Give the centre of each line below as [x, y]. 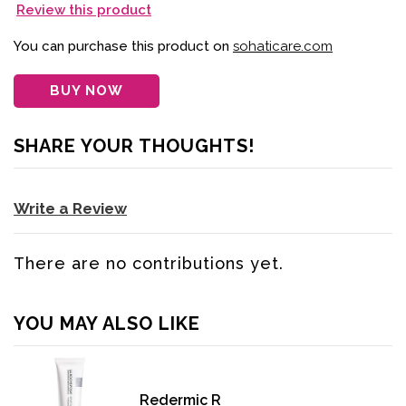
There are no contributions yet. [149, 264]
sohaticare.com [283, 47]
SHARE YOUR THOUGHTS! [134, 146]
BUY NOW [87, 91]
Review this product [84, 10]
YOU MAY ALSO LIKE [107, 324]
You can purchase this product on [123, 47]
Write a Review [70, 209]
